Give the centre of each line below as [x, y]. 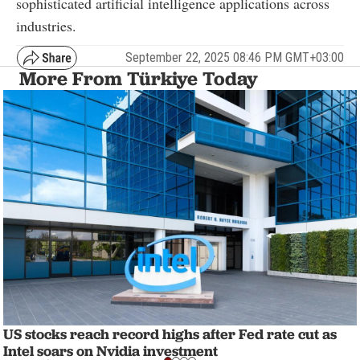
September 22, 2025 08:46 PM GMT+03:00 [235, 58]
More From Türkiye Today [139, 78]
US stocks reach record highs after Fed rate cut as [170, 334]
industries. [46, 25]
